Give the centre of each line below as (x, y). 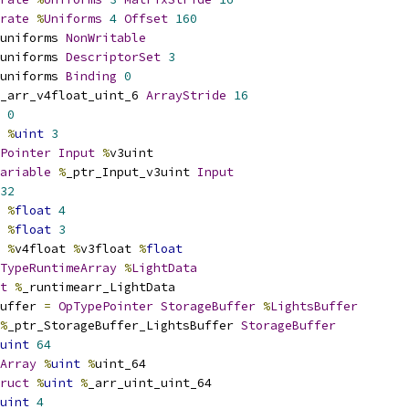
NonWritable (106, 38)
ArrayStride (186, 95)
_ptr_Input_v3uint (131, 172)
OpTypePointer (106, 306)
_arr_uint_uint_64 (150, 383)
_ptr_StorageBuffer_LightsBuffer (124, 325)
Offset (146, 19)
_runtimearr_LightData (99, 287)
